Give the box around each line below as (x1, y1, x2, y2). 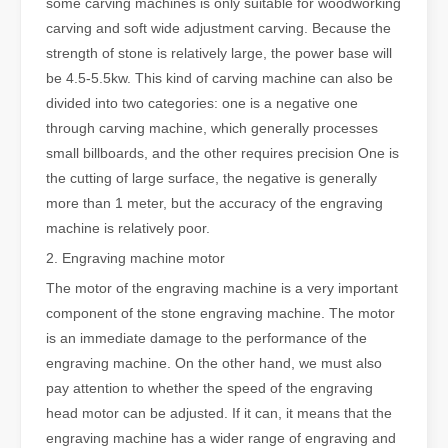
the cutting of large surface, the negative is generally (46, 170, 377, 187)
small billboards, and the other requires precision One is (46, 145, 399, 162)
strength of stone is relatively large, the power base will (46, 45, 392, 62)
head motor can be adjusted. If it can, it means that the (46, 405, 392, 422)
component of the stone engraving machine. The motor (46, 305, 395, 322)
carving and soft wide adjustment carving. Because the (46, 20, 391, 37)
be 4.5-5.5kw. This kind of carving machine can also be (46, 70, 393, 87)
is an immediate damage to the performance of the (46, 330, 367, 347)
